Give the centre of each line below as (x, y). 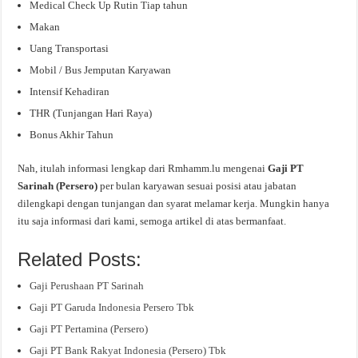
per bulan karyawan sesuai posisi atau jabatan (199, 185)
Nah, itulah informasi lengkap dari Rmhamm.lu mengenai (143, 168)
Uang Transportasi (70, 48)
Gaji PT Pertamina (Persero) (89, 328)
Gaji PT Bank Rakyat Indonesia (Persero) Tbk (128, 350)
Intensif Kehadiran (70, 91)
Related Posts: (80, 259)
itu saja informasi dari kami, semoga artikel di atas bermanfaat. (152, 221)
